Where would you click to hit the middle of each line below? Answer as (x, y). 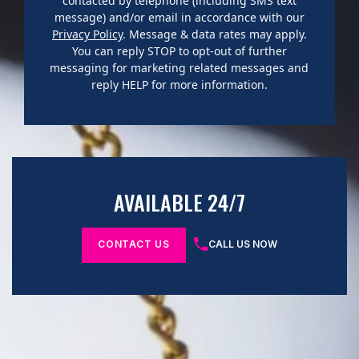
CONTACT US (134, 244)
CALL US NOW (242, 244)
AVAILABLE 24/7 (179, 202)
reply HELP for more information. (179, 84)
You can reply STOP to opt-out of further (179, 50)
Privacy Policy (87, 34)
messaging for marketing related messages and (179, 67)
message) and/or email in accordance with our (179, 17)
